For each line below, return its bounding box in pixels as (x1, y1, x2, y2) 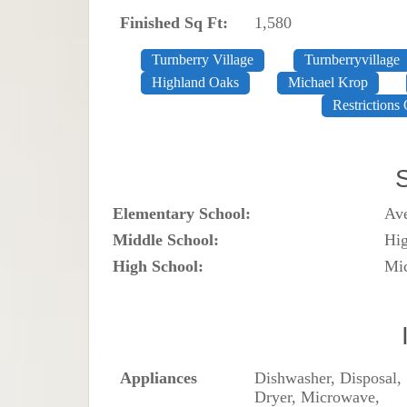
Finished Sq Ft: (120, 13, 229, 32)
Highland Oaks (151, 74, 239, 91)
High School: (113, 256, 204, 275)
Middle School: (113, 230, 220, 249)
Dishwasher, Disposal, (254, 368, 402, 387)
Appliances (120, 368, 198, 387)
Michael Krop (288, 74, 369, 91)
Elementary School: (113, 203, 252, 223)
